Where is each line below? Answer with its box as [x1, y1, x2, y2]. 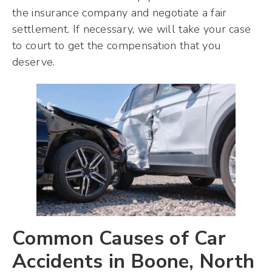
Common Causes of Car [12, 225, 226, 252]
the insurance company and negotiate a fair [12, 5, 227, 21]
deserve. [12, 55, 55, 70]
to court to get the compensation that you [12, 38, 221, 53]
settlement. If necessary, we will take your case [12, 22, 251, 37]
